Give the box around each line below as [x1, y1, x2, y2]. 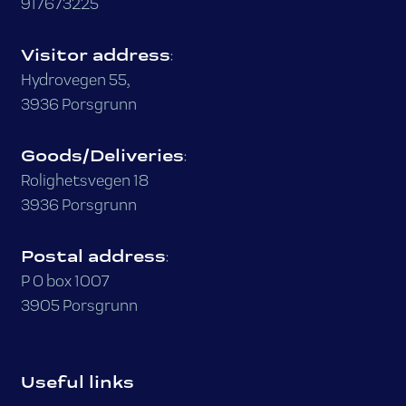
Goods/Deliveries [20, 145, 184, 167]
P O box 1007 [20, 271, 110, 291]
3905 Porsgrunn [20, 295, 138, 315]
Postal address [20, 246, 166, 267]
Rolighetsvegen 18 [20, 170, 149, 190]
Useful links [20, 372, 134, 393]
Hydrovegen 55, [20, 70, 130, 90]
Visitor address [20, 44, 170, 66]
